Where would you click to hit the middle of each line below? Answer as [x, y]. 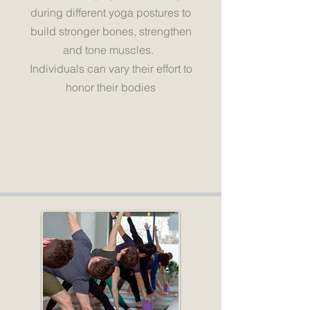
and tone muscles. [111, 50]
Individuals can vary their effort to [111, 69]
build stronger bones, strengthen [111, 31]
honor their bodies [111, 87]
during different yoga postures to [111, 12]
